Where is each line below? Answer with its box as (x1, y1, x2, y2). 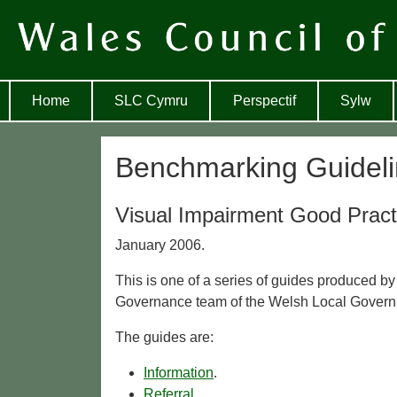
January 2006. (115, 237, 205, 253)
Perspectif (232, 93, 296, 108)
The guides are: (115, 330, 214, 346)
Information (144, 365, 214, 381)
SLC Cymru (114, 93, 189, 108)
